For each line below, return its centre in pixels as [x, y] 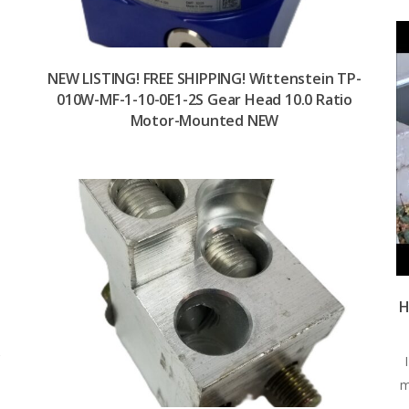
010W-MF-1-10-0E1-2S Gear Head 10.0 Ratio [204, 100]
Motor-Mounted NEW [204, 121]
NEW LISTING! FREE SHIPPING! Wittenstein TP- [204, 79]
